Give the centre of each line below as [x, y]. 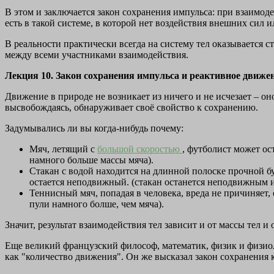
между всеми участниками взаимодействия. [97, 55]
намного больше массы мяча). [91, 160]
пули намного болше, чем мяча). [97, 204]
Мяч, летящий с [63, 149]
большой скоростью [140, 149]
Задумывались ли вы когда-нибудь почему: [94, 128]
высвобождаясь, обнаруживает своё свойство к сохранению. [131, 108]
